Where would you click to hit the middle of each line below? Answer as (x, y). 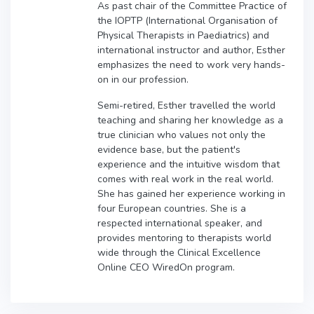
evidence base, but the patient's (169, 149)
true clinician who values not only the (182, 135)
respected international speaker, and (180, 223)
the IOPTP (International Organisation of (187, 20)
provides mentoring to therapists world (184, 238)
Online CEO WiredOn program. (166, 267)
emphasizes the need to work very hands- (191, 64)
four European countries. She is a (172, 208)
